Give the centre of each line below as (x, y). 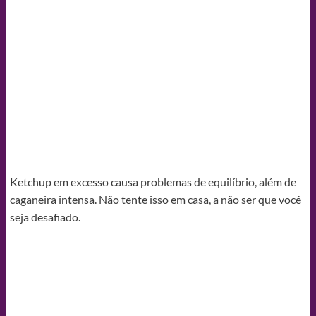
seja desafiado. (45, 217)
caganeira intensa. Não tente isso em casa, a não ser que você (155, 199)
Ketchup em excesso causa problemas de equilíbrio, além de (153, 181)
